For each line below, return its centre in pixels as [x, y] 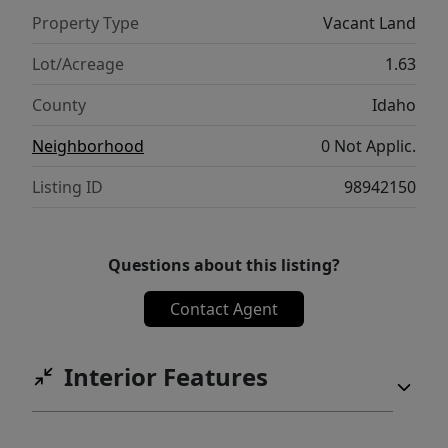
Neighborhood [88, 146]
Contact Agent [224, 309]
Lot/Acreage [78, 64]
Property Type [85, 23]
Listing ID [67, 187]
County [59, 105]
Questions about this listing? [224, 265]
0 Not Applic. [368, 146]
